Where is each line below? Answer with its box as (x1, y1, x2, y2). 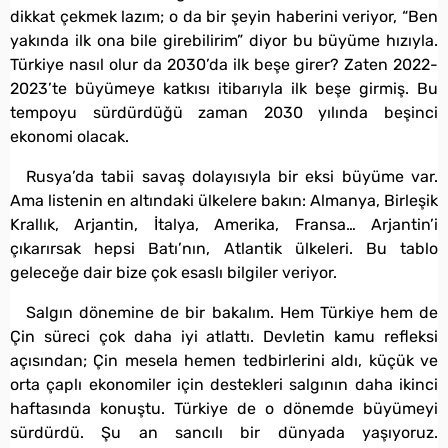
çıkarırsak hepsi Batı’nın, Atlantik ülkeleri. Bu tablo (10, 238, 438, 258)
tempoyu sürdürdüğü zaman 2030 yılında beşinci (10, 102, 438, 122)
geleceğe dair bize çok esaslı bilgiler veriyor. (10, 262, 337, 282)
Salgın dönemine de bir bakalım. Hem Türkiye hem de (26, 302, 438, 322)
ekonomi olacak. (10, 126, 129, 146)
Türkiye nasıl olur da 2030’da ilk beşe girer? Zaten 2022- (10, 54, 438, 74)
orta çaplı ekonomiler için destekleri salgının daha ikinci (10, 374, 438, 394)
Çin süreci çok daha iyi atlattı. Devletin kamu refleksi (10, 326, 438, 346)
